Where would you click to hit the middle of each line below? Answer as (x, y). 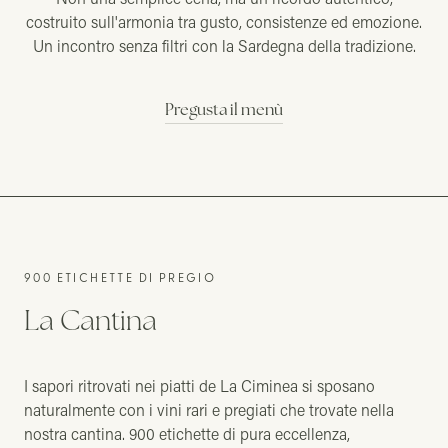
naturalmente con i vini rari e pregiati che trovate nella (209, 409)
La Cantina (90, 320)
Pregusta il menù (224, 109)
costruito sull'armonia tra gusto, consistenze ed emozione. (224, 21)
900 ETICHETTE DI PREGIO (120, 277)
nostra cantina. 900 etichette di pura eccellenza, (187, 433)
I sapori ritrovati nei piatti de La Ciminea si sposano (199, 385)
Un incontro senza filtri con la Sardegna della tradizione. (224, 45)
